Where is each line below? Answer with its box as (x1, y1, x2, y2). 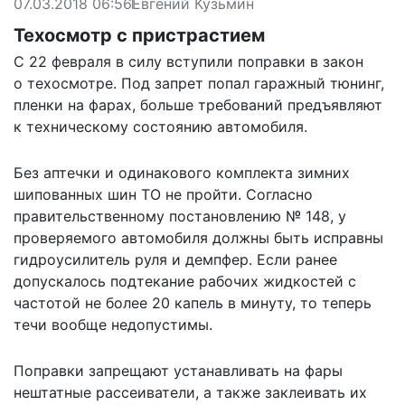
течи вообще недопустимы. (14, 315, 212, 334)
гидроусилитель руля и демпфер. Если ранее (14, 250, 337, 268)
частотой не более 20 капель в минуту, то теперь (14, 293, 372, 312)
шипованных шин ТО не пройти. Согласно (14, 184, 313, 203)
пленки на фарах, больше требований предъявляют (14, 95, 382, 114)
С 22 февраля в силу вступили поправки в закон (14, 52, 363, 71)
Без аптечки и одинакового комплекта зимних (14, 163, 350, 182)
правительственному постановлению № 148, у (14, 206, 346, 225)
